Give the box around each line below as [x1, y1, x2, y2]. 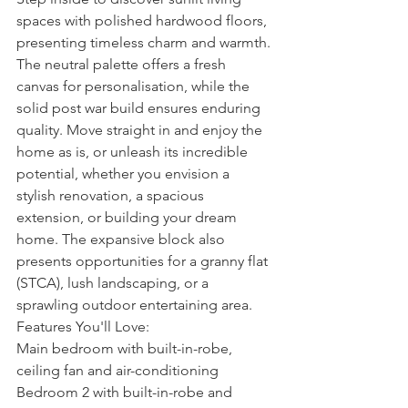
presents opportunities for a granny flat [16, 252, 271, 270]
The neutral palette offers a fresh [16, 56, 229, 73]
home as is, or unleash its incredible [16, 143, 251, 160]
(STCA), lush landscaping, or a [16, 274, 212, 291]
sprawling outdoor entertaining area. [16, 296, 252, 313]
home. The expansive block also [16, 230, 229, 248]
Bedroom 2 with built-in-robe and [16, 383, 236, 401]
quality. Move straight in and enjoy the [16, 121, 266, 138]
